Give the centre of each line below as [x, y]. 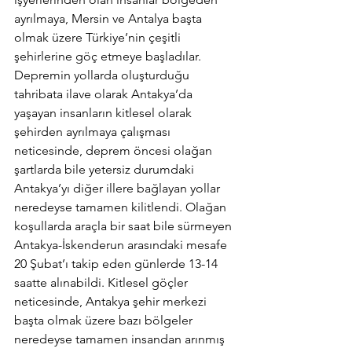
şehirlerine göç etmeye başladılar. [109, 56]
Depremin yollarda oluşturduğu [103, 75]
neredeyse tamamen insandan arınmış [121, 339]
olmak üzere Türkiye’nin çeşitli [99, 37]
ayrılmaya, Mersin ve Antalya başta [110, 18]
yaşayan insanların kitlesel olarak [104, 113]
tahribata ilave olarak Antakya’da [105, 94]
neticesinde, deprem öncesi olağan [115, 150]
